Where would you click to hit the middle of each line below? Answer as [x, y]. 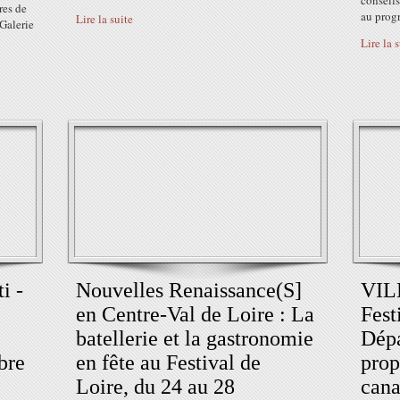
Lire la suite [104, 19]
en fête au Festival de [168, 362]
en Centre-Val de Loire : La [195, 314]
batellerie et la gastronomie [195, 338]
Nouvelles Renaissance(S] [189, 290]
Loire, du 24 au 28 [155, 387]
